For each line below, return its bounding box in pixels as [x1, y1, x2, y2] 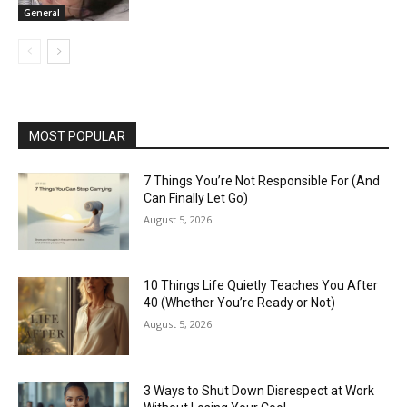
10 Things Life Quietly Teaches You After [144, 278, 379, 293]
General [24, 5, 60, 19]
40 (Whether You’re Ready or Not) [144, 295, 336, 311]
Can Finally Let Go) [144, 190, 249, 205]
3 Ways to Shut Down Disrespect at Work [144, 382, 375, 398]
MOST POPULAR [29, 128, 125, 144]
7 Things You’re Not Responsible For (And [144, 173, 381, 188]
